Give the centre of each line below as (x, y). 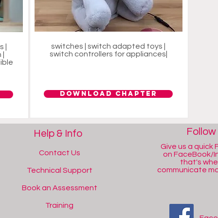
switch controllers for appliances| (108, 54)
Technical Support (59, 170)
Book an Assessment (59, 188)
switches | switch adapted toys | (108, 46)
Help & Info (58, 134)
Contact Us (59, 153)
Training (60, 205)
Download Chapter (108, 94)
